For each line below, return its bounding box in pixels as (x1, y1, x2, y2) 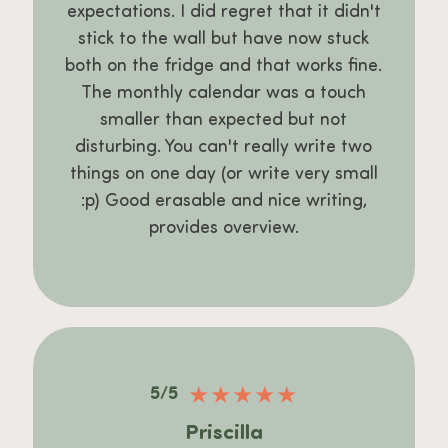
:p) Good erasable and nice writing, (80, 192, 367, 212)
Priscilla (184, 422, 263, 444)
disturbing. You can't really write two (75, 138, 373, 158)
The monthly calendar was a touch (81, 84, 367, 104)
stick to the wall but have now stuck (78, 30, 370, 50)
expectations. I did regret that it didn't (66, 3, 381, 23)
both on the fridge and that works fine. (65, 57, 383, 77)
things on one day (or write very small (69, 165, 378, 185)
